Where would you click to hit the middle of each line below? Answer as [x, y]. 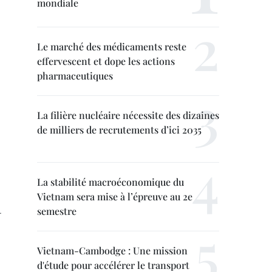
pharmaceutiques [75, 76]
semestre [57, 211]
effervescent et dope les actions [106, 61]
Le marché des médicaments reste [112, 46]
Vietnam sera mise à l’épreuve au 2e [115, 196]
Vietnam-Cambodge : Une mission [112, 250]
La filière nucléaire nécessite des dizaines [128, 115]
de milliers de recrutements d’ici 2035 [119, 130]
